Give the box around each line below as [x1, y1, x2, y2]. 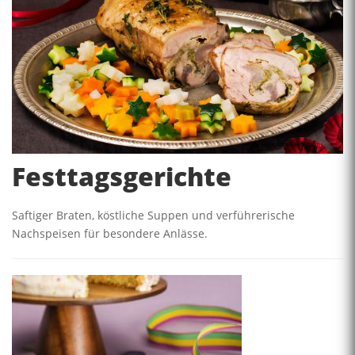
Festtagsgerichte [12, 159, 231, 194]
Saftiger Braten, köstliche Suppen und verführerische [12, 208, 295, 223]
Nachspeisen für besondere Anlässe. [12, 226, 208, 242]
